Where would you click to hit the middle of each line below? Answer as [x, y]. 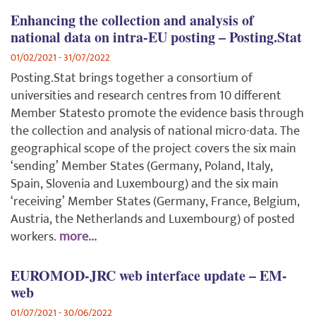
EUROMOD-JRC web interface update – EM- [149, 276]
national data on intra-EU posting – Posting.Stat [156, 37]
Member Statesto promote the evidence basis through [157, 114]
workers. [34, 237]
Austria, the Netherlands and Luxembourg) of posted [153, 220]
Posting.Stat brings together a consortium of [132, 79]
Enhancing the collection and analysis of [132, 20]
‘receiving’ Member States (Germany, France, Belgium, [155, 202]
